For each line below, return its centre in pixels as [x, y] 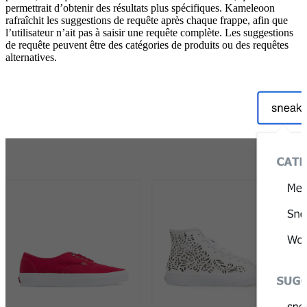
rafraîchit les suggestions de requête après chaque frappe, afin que [147, 20]
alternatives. [31, 57]
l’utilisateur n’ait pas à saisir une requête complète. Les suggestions [149, 32]
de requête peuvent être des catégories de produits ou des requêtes [147, 45]
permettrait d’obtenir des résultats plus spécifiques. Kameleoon [140, 8]
